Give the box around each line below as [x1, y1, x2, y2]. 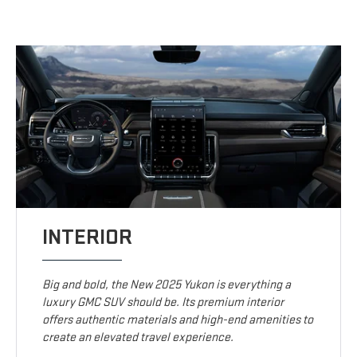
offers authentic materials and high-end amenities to [42, 312, 314, 328]
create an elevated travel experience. [42, 330, 234, 346]
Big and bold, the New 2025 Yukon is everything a [42, 277, 292, 293]
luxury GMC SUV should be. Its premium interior [42, 295, 284, 311]
